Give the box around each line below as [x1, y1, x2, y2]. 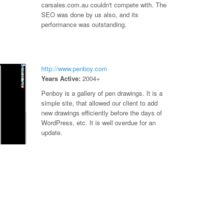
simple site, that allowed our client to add [41, 98, 158, 108]
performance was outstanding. [41, 20, 127, 29]
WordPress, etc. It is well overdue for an [41, 118, 156, 127]
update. [41, 128, 62, 137]
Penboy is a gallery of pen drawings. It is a [41, 88, 163, 98]
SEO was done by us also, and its [41, 10, 138, 19]
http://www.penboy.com [41, 64, 107, 73]
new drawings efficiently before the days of [41, 108, 162, 117]
